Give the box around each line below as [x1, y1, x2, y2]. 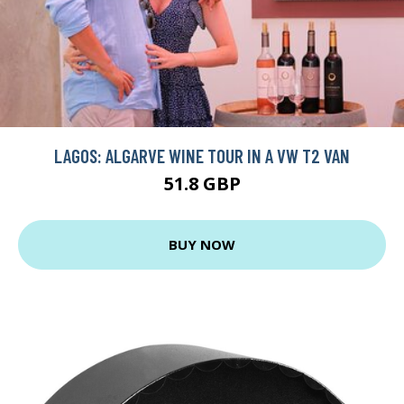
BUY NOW [169, 235, 235, 254]
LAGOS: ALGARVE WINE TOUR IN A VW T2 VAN [54, 143, 350, 167]
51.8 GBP [163, 170, 241, 196]
